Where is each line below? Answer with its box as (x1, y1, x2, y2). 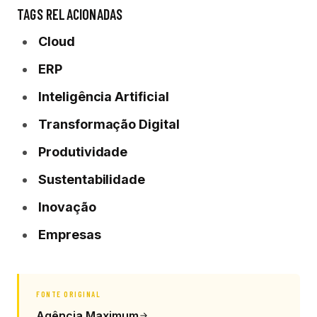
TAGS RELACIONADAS (17, 6, 123, 23)
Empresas (38, 227, 101, 242)
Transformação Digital (38, 117, 180, 132)
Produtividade (38, 144, 128, 159)
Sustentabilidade (38, 172, 146, 187)
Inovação (38, 200, 96, 214)
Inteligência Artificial (38, 89, 169, 104)
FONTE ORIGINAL (36, 289, 101, 299)
